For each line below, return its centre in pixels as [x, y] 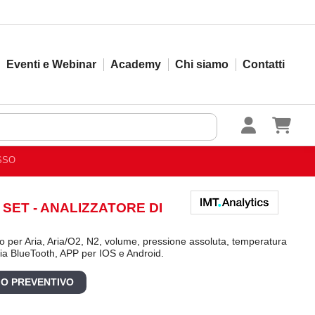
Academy [136, 64]
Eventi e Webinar [51, 64]
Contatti [264, 64]
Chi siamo [202, 64]
